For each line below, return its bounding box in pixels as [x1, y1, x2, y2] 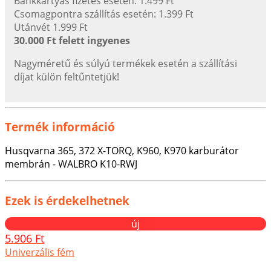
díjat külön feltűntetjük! [14, 70, 119, 83]
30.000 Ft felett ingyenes [14, 33, 130, 47]
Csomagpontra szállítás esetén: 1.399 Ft [14, 7, 194, 21]
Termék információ [5, 119, 115, 135]
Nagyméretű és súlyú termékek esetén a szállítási [14, 56, 237, 70]
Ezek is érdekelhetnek [5, 192, 129, 208]
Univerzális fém [5, 245, 74, 259]
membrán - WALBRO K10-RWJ [5, 157, 137, 171]
